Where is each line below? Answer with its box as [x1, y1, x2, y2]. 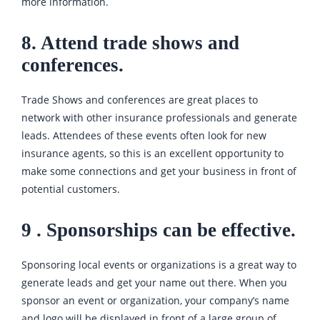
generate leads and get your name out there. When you [21, 276, 287, 290]
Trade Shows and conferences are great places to [21, 93, 258, 107]
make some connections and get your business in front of [21, 164, 296, 179]
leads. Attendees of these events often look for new [21, 129, 266, 143]
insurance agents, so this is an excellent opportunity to [21, 146, 284, 161]
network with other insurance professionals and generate [21, 111, 297, 125]
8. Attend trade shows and [21, 32, 239, 54]
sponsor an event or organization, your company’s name [21, 294, 289, 308]
